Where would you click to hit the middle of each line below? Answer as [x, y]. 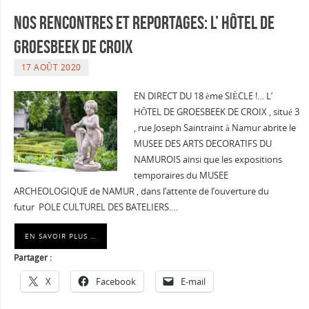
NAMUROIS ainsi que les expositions [208, 160]
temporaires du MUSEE [181, 176]
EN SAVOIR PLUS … [60, 236]
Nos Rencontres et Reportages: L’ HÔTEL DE [144, 23]
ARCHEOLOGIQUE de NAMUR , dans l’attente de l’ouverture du [141, 192]
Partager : [32, 257]
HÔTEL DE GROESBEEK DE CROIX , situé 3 [216, 112]
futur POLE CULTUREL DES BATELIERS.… [96, 208]
